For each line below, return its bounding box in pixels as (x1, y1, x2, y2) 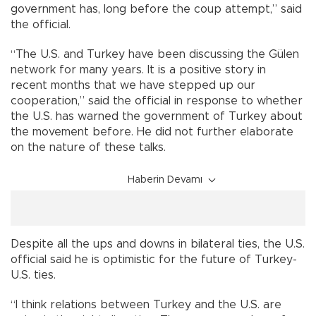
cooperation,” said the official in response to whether (11, 95, 303, 107)
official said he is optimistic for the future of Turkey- (11, 253, 297, 265)
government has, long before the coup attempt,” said (11, 3, 302, 15)
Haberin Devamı (128, 174, 202, 185)
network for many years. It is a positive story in (11, 63, 266, 75)
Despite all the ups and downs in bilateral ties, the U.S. (11, 238, 305, 250)
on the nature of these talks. (11, 141, 166, 153)
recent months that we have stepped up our (11, 79, 255, 91)
